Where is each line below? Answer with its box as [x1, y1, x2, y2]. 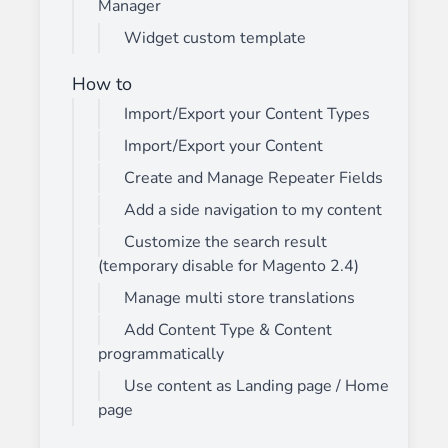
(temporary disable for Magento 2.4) [98, 254, 359, 277]
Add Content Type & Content [124, 318, 332, 341]
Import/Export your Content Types [124, 102, 370, 125]
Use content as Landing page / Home [124, 374, 389, 397]
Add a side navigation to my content [124, 198, 382, 221]
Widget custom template [124, 26, 306, 49]
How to [72, 71, 132, 96]
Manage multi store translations [124, 286, 355, 309]
